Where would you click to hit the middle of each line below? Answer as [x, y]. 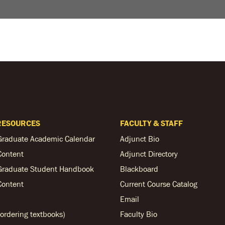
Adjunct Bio [140, 139]
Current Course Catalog [159, 184]
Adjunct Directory [149, 154]
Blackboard [139, 169]
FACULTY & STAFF [151, 123]
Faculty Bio [139, 214]
